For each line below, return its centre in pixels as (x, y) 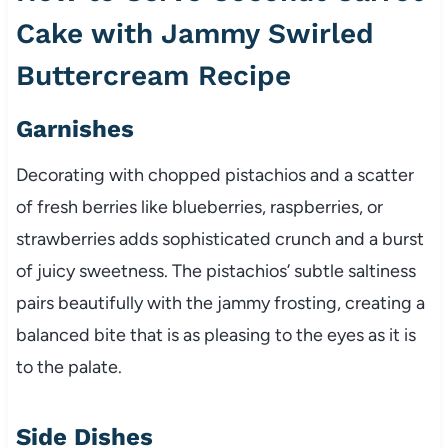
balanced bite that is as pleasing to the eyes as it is (215, 335)
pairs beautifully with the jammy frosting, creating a (220, 303)
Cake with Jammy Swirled (194, 34)
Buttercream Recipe (153, 76)
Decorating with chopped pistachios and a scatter (214, 175)
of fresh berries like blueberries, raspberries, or (199, 207)
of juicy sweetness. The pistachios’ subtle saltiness (215, 271)
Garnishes (74, 129)
